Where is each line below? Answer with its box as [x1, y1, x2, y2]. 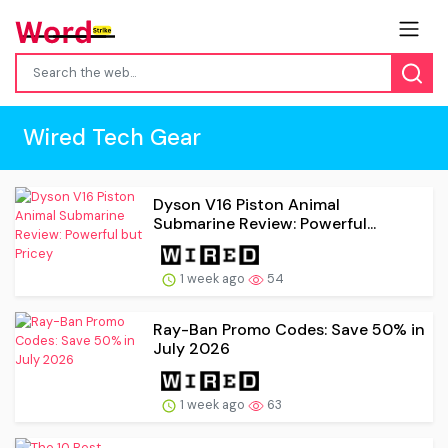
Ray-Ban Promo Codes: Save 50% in [153, 319, 425, 341]
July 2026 [153, 338, 230, 360]
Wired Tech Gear [23, 122, 201, 152]
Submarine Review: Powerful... [153, 212, 376, 234]
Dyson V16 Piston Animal [153, 193, 340, 215]
